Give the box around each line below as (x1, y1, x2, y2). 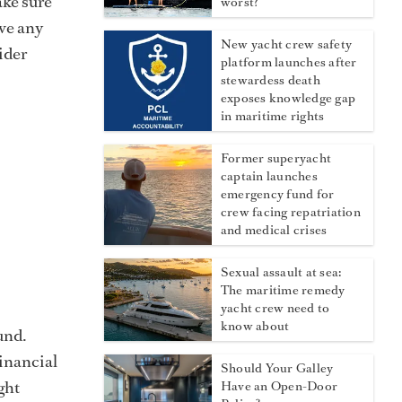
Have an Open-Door (221, 378, 338, 396)
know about (221, 318, 290, 336)
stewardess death (221, 72, 320, 90)
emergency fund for (221, 186, 335, 204)
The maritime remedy (221, 282, 345, 300)
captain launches (221, 168, 318, 186)
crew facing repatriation (221, 204, 361, 222)
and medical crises (221, 222, 328, 240)
